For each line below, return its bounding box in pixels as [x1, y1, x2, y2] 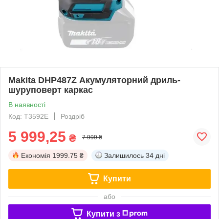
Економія [21, 151, 50, 159]
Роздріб [61, 112, 85, 120]
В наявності [8, 100, 45, 109]
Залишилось [104, 151, 144, 159]
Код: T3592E [8, 112, 48, 120]
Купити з [86, 209, 120, 218]
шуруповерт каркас [8, 85, 93, 95]
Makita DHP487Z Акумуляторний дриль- [8, 75, 180, 85]
